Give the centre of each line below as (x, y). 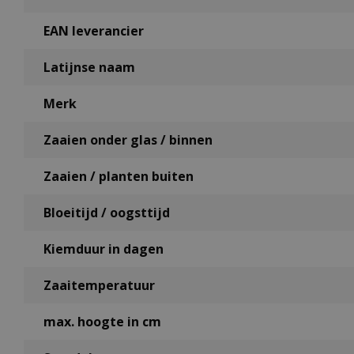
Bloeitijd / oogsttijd (107, 213)
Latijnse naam (89, 68)
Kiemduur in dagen (104, 249)
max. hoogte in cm (102, 322)
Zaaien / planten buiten (119, 177)
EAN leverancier (94, 31)
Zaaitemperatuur (99, 286)
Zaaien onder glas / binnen (128, 140)
